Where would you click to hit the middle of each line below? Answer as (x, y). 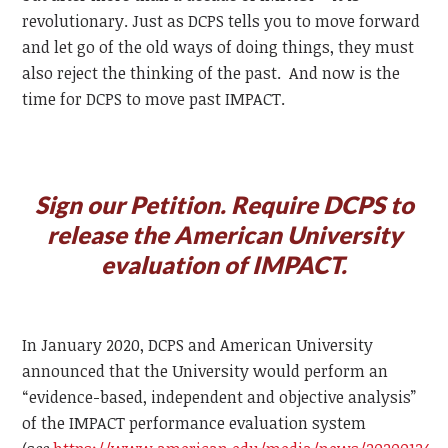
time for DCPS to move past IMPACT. (156, 99)
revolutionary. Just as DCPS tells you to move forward (221, 21)
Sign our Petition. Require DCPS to (224, 205)
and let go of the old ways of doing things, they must (218, 47)
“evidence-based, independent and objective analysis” (219, 397)
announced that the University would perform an (205, 371)
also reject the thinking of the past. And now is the (211, 73)
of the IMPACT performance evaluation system (194, 423)
